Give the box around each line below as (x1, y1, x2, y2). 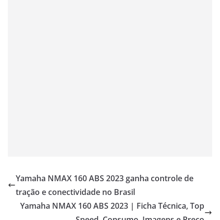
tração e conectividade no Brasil (16, 187, 135, 198)
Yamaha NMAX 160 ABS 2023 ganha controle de (16, 173, 193, 184)
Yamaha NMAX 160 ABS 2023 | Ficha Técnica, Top (20, 200, 204, 212)
